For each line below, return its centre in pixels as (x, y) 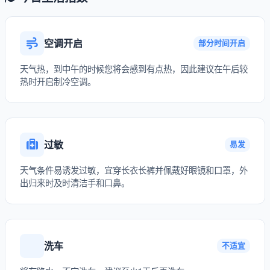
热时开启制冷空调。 (58, 82)
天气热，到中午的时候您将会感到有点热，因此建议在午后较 (134, 69)
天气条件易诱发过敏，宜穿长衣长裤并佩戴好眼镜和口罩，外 (134, 170)
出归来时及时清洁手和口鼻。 (75, 183)
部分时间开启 (222, 43)
